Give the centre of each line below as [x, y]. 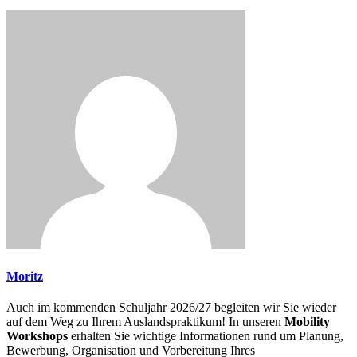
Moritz [25, 277]
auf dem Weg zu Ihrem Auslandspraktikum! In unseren [145, 322]
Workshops [37, 336]
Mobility [307, 322]
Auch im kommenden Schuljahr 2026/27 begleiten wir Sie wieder [171, 308]
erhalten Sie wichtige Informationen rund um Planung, [206, 336]
